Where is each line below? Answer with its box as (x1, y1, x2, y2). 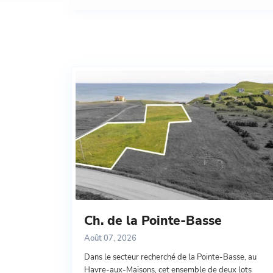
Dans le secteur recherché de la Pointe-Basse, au (84, 252, 257, 263)
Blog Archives (71, 24, 205, 52)
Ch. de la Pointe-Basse (84, 212, 222, 230)
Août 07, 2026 (84, 233, 136, 244)
